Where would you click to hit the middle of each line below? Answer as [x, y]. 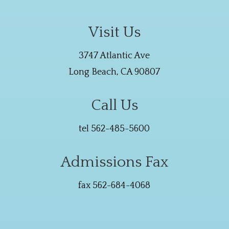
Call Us [114, 106]
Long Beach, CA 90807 [114, 72]
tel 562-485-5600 [114, 129]
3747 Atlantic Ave [114, 56]
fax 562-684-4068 [114, 186]
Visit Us [114, 33]
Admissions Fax [114, 163]
